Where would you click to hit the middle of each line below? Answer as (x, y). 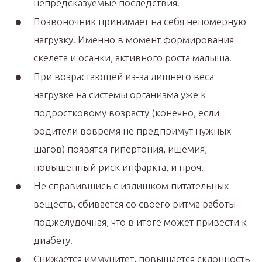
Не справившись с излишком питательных (131, 185)
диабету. (53, 240)
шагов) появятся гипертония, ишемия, (120, 149)
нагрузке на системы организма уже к (120, 94)
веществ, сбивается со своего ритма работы (135, 204)
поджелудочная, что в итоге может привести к (140, 222)
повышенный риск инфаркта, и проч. (118, 167)
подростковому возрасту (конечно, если (126, 112)
